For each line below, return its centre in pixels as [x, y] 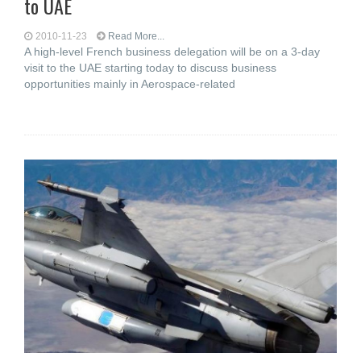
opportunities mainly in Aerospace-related [130, 84]
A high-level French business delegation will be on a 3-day [172, 52]
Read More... [136, 36]
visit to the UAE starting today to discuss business [150, 68]
